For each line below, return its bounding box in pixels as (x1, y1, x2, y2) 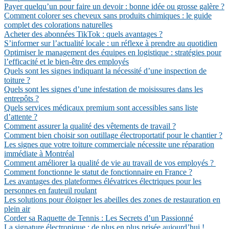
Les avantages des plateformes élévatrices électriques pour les (4, 177, 201, 186)
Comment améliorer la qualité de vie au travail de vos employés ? (4, 158, 216, 167)
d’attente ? (4, 112, 37, 121)
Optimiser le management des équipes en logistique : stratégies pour (4, 48, 221, 57)
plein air (4, 204, 30, 213)
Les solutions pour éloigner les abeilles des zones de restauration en (4, 195, 220, 204)
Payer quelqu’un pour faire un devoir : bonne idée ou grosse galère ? (4, 2, 224, 11)
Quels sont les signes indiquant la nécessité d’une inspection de (4, 66, 207, 75)
